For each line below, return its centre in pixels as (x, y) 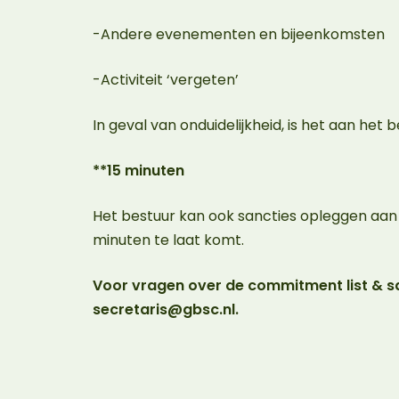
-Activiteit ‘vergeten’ (169, 80)
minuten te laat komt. (170, 240)
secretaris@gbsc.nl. (167, 309)
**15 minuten (142, 171)
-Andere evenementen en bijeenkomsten (242, 34)
